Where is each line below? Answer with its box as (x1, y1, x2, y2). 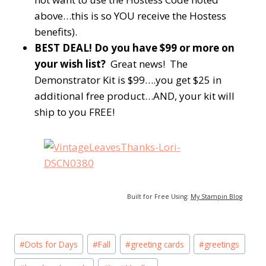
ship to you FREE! (34, 105, 115, 119)
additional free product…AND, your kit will (34, 89, 235, 103)
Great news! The (106, 57, 188, 71)
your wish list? (34, 57, 106, 71)
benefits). (34, 25, 77, 39)
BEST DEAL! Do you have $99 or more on (34, 41, 235, 55)
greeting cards (131, 238, 185, 250)
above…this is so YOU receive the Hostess (34, 9, 226, 23)
